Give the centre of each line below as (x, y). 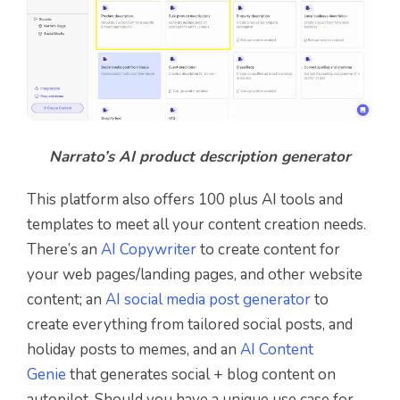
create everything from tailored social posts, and (190, 324)
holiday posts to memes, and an (133, 349)
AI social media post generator (208, 299)
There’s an (64, 249)
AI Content (277, 349)
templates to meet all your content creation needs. (196, 224)
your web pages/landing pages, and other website (195, 274)
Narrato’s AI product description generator (200, 156)
